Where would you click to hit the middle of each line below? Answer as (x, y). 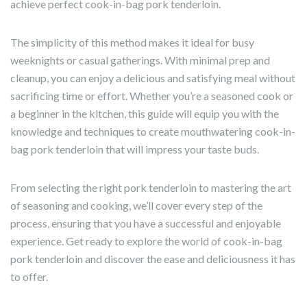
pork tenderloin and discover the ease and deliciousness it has (153, 259)
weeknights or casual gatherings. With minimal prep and (140, 60)
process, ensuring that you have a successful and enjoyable (146, 223)
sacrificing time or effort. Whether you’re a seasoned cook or (152, 96)
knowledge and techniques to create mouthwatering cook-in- (153, 132)
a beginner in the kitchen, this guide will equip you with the (145, 114)
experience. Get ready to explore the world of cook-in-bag (146, 241)
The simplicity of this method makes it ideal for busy (132, 42)
